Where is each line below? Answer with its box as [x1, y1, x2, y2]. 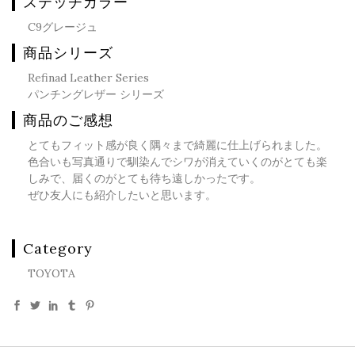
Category [23, 239, 93, 258]
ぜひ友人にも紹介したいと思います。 [28, 187, 216, 202]
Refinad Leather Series [28, 70, 149, 85]
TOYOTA [28, 265, 75, 281]
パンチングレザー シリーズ [28, 86, 164, 101]
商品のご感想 [23, 110, 113, 129]
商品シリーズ [23, 43, 113, 62]
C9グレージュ [28, 19, 97, 34]
